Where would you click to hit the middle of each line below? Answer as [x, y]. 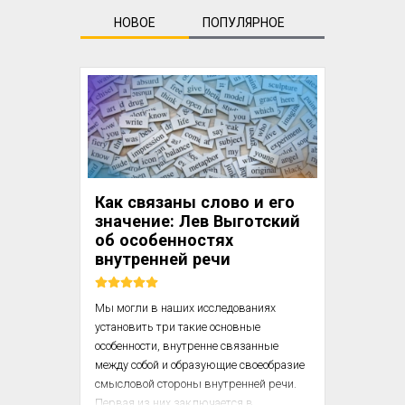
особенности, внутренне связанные [187, 346]
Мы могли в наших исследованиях [185, 308]
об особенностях [164, 240]
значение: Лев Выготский [198, 221]
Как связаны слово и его [195, 202]
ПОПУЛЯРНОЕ [243, 23]
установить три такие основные [178, 327]
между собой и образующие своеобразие [200, 365]
